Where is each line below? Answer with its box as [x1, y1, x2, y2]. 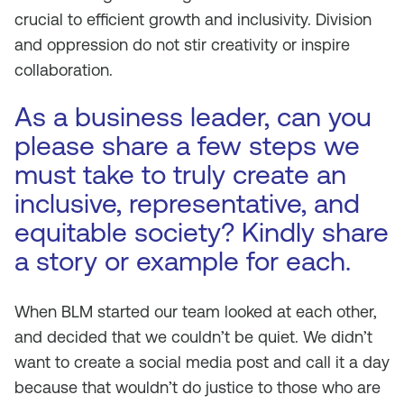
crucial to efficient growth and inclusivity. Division [14, 10, 372, 29]
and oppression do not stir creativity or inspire [14, 35, 350, 54]
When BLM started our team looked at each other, [14, 302, 377, 321]
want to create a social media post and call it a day [14, 353, 390, 372]
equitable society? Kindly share [14, 216, 389, 248]
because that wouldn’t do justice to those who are [14, 378, 381, 397]
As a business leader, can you [14, 101, 372, 133]
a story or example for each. [14, 245, 351, 277]
